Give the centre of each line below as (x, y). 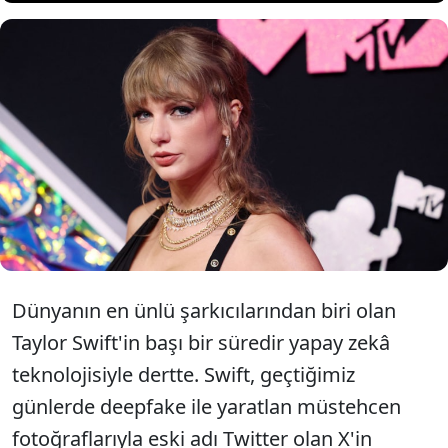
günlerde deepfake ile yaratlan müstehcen (206, 406)
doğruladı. (245, 169)
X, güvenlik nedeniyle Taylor (310, 121)
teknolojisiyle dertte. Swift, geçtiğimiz (183, 374)
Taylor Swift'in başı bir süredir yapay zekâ (201, 342)
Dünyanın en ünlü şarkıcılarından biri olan (204, 310)
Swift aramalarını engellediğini (321, 145)
